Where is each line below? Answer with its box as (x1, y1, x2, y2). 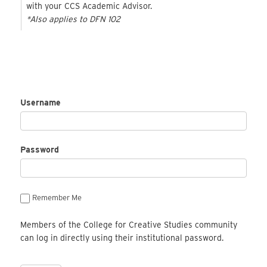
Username (20, 97, 61, 107)
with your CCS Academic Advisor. (26, 1, 152, 11)
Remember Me (32, 193, 82, 203)
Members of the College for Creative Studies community (20, 219, 238, 229)
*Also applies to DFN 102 (26, 14, 120, 24)
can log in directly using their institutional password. (20, 232, 224, 243)
